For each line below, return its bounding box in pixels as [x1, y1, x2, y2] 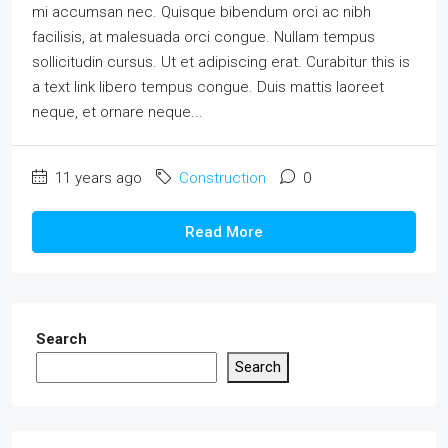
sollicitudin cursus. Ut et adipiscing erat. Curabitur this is [32, 53, 410, 71]
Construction [179, 169, 266, 187]
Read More [185, 223, 263, 241]
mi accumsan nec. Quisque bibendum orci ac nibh [32, 3, 371, 21]
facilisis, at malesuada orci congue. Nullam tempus [32, 28, 375, 46]
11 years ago [51, 169, 142, 187]
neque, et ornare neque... [32, 103, 203, 121]
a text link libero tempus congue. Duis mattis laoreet [32, 78, 384, 96]
